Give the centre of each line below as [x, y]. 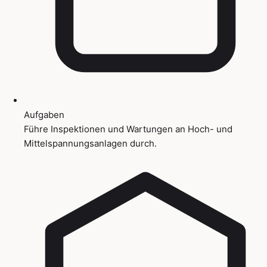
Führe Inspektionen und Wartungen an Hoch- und [128, 129]
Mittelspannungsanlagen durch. [90, 143]
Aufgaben [44, 114]
